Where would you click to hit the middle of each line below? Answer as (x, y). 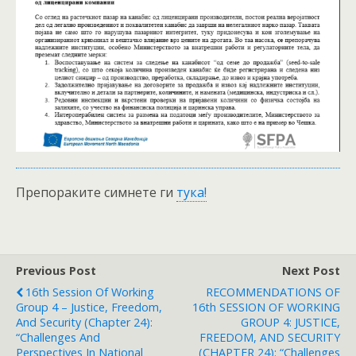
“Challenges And (58, 337)
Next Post (311, 270)
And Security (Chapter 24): (84, 322)
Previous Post (56, 270)
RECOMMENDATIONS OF (273, 292)
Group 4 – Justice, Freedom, (89, 307)
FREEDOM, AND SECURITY (270, 337)
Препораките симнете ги (96, 192)
